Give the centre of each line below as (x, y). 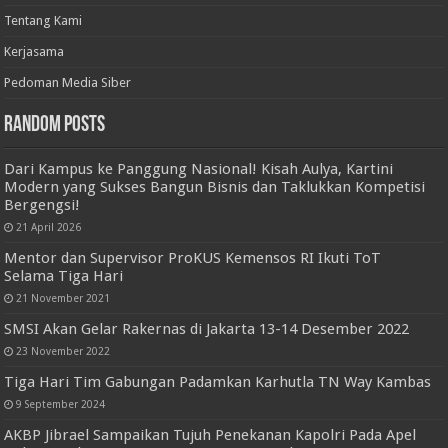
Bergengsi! (42, 204)
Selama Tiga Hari (64, 275)
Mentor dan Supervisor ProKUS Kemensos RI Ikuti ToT (193, 257)
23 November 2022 (63, 350)
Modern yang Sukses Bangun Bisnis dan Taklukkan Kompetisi (215, 186)
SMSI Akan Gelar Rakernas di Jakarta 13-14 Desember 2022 (207, 328)
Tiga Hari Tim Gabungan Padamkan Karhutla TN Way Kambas (218, 381)
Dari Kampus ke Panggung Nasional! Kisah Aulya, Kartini (199, 168)
